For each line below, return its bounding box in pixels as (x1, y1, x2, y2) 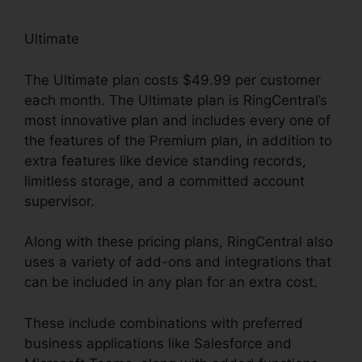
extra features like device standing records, (24, 152, 306, 169)
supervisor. (24, 192, 95, 209)
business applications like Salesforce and (24, 335, 292, 351)
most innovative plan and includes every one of (24, 112, 330, 128)
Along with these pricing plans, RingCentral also (24, 234, 333, 250)
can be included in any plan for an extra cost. (24, 274, 318, 291)
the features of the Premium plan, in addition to (24, 132, 332, 149)
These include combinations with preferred (24, 314, 303, 331)
